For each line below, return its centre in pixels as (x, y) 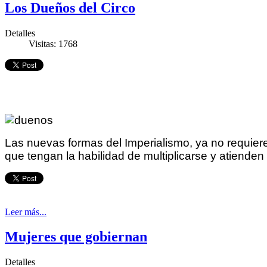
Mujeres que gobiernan (76, 237)
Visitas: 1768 (53, 44)
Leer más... (26, 212)
